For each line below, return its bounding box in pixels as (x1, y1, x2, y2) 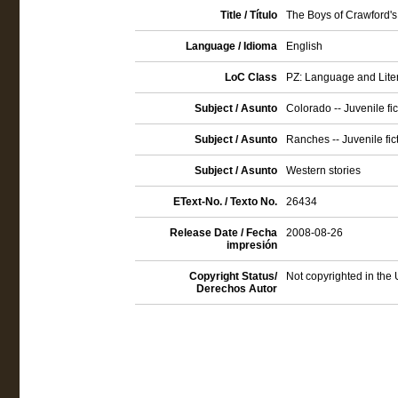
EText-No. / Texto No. (172, 195, 277, 208)
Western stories (285, 164, 361, 177)
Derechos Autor (195, 283, 277, 295)
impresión (226, 239, 277, 251)
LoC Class (224, 71, 277, 84)
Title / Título (219, 9, 277, 21)
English (285, 40, 322, 52)
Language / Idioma (185, 40, 277, 52)
